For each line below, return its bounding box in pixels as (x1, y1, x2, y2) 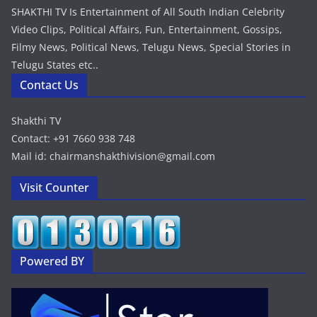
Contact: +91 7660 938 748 (11, 131, 135, 145)
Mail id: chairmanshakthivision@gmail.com (11, 149, 215, 163)
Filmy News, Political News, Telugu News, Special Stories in (11, 40, 291, 54)
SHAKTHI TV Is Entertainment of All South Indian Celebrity (11, 4, 284, 18)
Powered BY (20, 253, 84, 269)
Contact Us (20, 76, 79, 93)
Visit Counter (20, 179, 89, 195)
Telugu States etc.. (11, 57, 98, 71)
